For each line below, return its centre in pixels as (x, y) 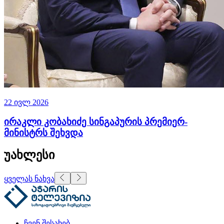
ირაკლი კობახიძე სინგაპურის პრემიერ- (96, 121)
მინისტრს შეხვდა (43, 132)
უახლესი (29, 155)
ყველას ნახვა (29, 179)
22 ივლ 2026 (26, 102)
